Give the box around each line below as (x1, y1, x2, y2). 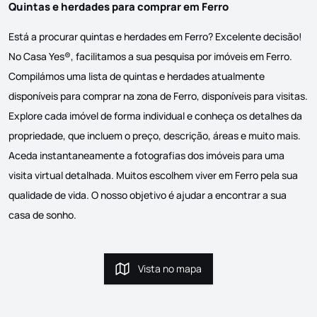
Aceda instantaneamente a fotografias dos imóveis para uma (8, 149, 284, 162)
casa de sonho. (8, 208, 76, 221)
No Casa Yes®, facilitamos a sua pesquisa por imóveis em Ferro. (8, 50, 292, 63)
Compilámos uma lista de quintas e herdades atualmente (8, 69, 265, 83)
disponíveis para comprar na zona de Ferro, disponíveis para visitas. (8, 89, 308, 103)
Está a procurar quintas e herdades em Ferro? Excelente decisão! (8, 30, 302, 43)
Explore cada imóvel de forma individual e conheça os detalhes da (8, 109, 302, 122)
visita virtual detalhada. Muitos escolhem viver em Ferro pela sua (8, 168, 298, 182)
